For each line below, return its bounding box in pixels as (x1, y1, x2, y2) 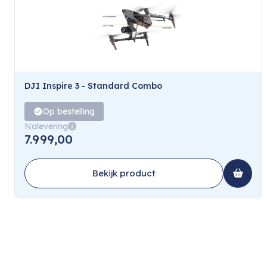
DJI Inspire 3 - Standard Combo (24, 80, 162, 91)
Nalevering (24, 120, 68, 132)
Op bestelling (43, 105, 95, 117)
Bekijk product (92, 167, 156, 179)
